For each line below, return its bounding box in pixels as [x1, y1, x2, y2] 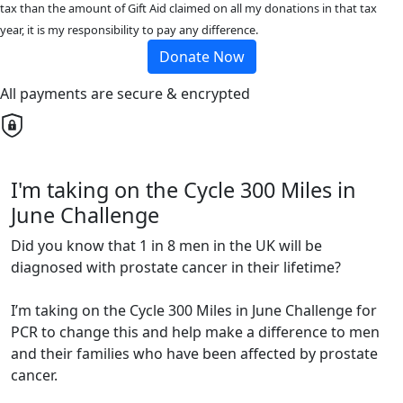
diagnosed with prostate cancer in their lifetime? [11, 257, 341, 278]
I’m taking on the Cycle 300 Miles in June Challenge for [11, 300, 377, 321]
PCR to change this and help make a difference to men [11, 322, 380, 343]
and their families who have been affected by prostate [11, 344, 378, 364]
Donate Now [158, 47, 245, 67]
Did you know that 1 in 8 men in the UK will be [11, 236, 322, 256]
